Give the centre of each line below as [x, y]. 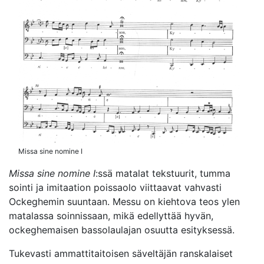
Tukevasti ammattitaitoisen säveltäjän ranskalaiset [121, 253]
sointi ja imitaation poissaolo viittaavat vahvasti [115, 187]
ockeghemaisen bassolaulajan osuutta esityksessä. [122, 230]
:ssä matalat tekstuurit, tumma [163, 173]
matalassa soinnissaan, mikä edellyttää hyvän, [111, 215]
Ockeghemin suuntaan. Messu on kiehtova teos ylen [124, 201]
